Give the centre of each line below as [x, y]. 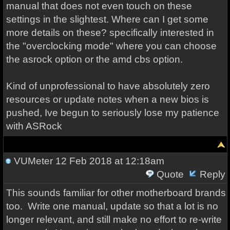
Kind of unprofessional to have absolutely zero [108, 86]
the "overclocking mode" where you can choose [111, 46]
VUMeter [33, 161]
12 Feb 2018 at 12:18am [108, 161]
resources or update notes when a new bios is [107, 99]
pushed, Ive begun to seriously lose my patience [112, 113]
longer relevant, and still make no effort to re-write [114, 219]
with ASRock [34, 126]
